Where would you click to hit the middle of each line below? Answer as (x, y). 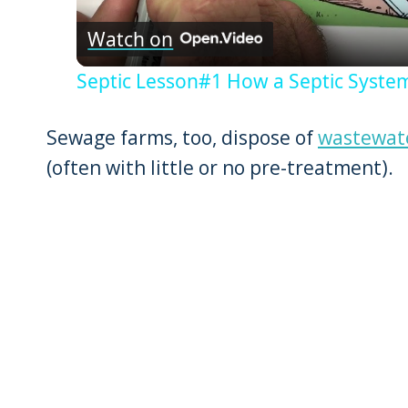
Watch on (131, 39)
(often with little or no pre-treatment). (220, 168)
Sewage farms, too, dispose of (182, 138)
